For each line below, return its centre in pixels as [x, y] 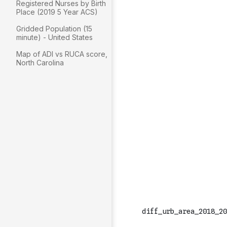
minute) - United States [54, 37]
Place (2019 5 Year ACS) [57, 12]
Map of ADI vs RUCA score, [62, 54]
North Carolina [40, 63]
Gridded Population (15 [54, 29]
